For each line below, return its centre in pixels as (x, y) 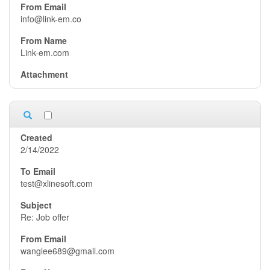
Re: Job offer (45, 217)
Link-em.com (45, 52)
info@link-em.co (51, 19)
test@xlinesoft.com (57, 183)
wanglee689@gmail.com (67, 251)
